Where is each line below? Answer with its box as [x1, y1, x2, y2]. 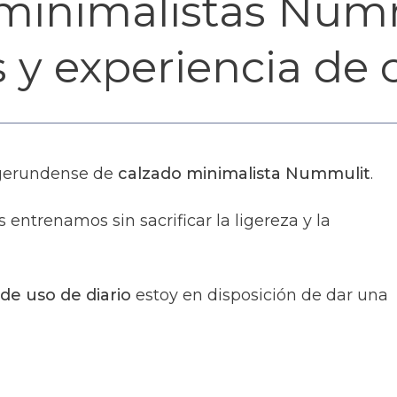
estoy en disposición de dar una [136, 285, 388, 306]
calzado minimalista [118, 164, 281, 184]
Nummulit [285, 164, 370, 184]
